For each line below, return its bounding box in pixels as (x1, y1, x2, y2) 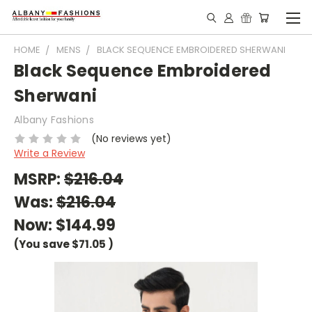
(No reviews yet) (91, 131, 171, 146)
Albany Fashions (14, 113, 94, 127)
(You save (14, 236, 70, 251)
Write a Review (14, 146, 85, 160)
